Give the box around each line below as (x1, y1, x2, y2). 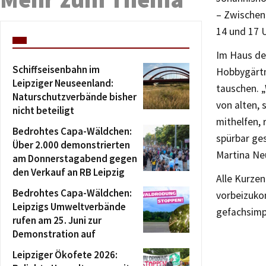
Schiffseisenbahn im (12, 62, 100, 76)
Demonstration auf (12, 227, 96, 240)
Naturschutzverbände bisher (12, 90, 137, 103)
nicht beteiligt (12, 103, 74, 117)
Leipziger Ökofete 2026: (12, 248, 118, 261)
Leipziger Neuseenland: (12, 76, 113, 90)
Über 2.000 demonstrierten (12, 138, 130, 151)
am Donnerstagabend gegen (12, 151, 137, 165)
